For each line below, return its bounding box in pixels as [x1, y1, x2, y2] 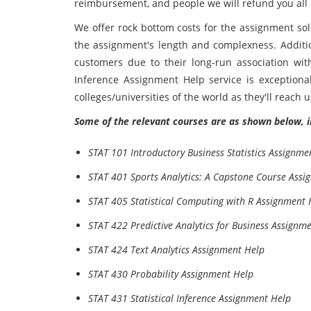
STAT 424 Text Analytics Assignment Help [88, 243, 264, 256]
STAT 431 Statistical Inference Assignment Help [88, 292, 291, 305]
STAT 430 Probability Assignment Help [88, 267, 253, 280]
